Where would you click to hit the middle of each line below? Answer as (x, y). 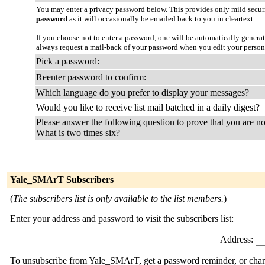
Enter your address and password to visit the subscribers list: (122, 219)
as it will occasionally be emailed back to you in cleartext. (161, 19)
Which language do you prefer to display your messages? (143, 93)
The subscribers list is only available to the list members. (118, 198)
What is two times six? (78, 133)
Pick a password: (68, 61)
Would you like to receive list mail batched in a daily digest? (148, 107)
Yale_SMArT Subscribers (62, 180)
